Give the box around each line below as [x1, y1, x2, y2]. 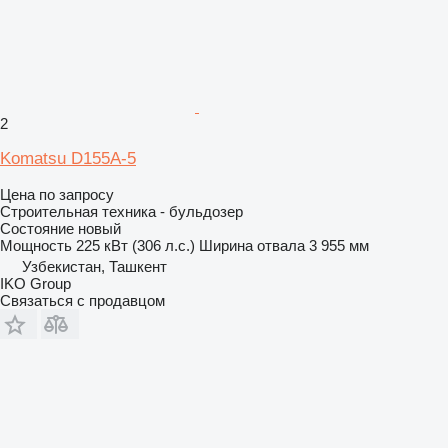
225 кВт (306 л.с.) [76, 236, 195, 254]
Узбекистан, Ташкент [22, 257, 167, 275]
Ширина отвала [199, 236, 305, 254]
